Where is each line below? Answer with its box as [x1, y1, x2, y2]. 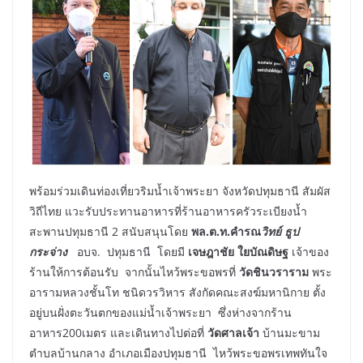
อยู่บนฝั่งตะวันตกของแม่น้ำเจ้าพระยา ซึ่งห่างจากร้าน [29, 304, 292, 320]
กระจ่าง [29, 243, 67, 259]
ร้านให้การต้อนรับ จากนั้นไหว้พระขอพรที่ [29, 263, 236, 280]
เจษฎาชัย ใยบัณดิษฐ [188, 243, 288, 259]
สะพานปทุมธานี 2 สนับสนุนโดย [29, 223, 191, 239]
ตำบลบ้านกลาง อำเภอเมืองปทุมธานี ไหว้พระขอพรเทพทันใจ [29, 344, 327, 361]
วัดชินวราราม [236, 263, 309, 280]
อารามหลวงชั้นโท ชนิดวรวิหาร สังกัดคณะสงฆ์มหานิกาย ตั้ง [29, 284, 326, 300]
